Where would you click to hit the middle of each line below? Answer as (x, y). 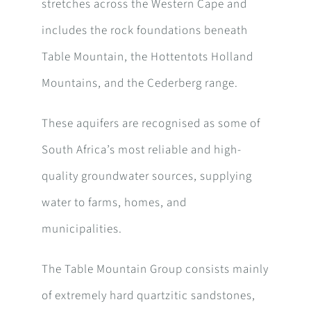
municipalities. (82, 229)
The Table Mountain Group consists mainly (155, 270)
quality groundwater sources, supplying (146, 177)
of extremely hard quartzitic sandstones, (148, 296)
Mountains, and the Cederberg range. (140, 84)
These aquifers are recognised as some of (151, 124)
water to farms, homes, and (114, 203)
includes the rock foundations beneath (144, 31)
